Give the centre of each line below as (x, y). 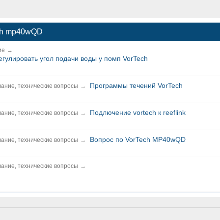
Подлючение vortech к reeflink (138, 112)
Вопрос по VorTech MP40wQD (138, 139)
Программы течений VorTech (136, 85)
